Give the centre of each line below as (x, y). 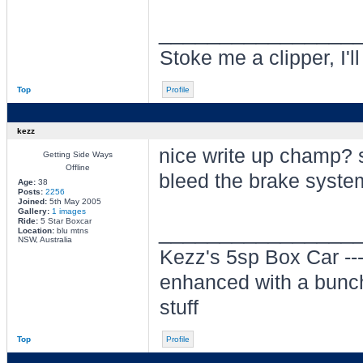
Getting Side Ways (77, 154)
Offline (77, 167)
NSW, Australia (45, 239)
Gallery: (34, 211)
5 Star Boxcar (64, 221)
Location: (36, 231)
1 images (68, 211)
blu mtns (71, 231)
